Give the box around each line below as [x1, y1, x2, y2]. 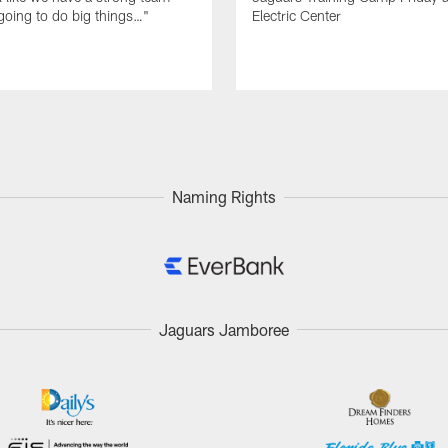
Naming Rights [172, 187, 276, 207]
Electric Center [252, 7, 341, 25]
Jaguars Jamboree [159, 319, 289, 339]
